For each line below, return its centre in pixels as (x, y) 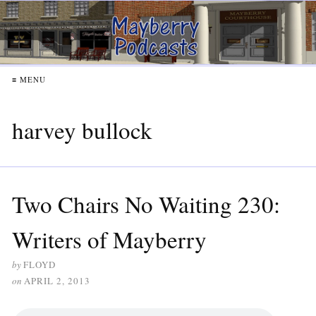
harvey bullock (82, 129)
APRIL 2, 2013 (57, 280)
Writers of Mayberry (109, 239)
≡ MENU (29, 79)
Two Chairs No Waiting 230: (146, 203)
